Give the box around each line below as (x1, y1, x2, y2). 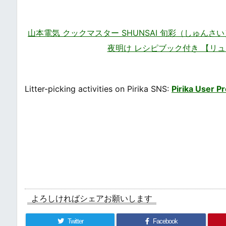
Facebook (152, 217, 178, 225)
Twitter (67, 217, 83, 225)
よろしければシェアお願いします (31, 193, 152, 203)
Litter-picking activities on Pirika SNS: (25, 83, 172, 94)
